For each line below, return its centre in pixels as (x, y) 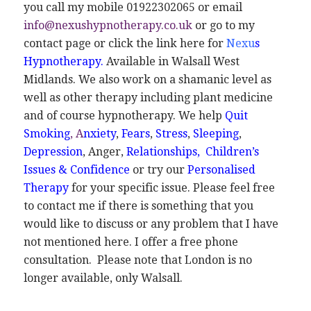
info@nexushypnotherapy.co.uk (108, 26)
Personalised (221, 170)
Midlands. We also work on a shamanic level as (147, 80)
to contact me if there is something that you (138, 206)
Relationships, (164, 152)
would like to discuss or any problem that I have (151, 224)
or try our (158, 170)
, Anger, (104, 152)
